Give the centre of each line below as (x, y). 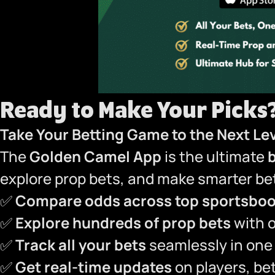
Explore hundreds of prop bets (123, 223)
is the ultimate (215, 156)
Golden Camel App (95, 156)
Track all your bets (81, 245)
